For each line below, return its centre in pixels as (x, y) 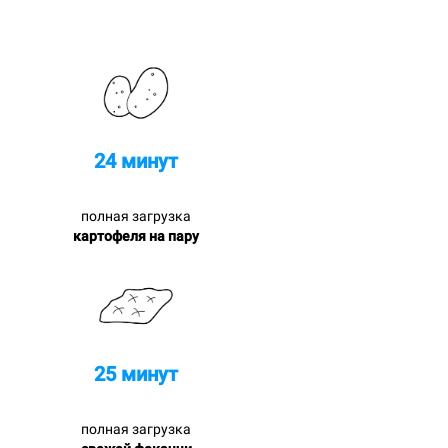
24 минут (136, 160)
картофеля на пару (136, 235)
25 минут (136, 373)
